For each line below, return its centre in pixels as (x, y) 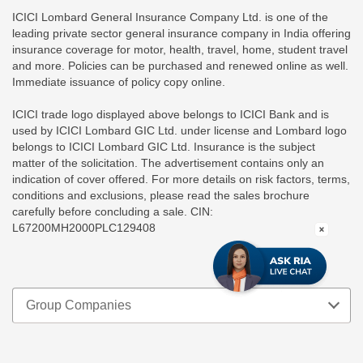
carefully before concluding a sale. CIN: (113, 212)
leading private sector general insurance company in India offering (181, 34)
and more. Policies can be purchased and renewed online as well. (180, 66)
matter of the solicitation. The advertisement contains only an (168, 163)
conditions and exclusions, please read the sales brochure (161, 196)
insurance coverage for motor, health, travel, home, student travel (180, 50)
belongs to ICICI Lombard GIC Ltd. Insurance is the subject (164, 147)
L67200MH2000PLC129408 (84, 228)
